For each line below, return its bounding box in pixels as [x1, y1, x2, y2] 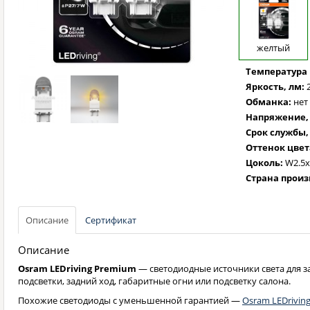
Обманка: [246, 95, 292, 108]
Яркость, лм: [246, 80, 305, 93]
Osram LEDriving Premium [18, 262, 136, 275]
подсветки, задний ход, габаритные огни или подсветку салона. [18, 275, 291, 287]
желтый [257, 42, 291, 54]
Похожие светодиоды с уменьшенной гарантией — [18, 294, 242, 307]
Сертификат [85, 214, 136, 226]
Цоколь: [246, 156, 284, 169]
